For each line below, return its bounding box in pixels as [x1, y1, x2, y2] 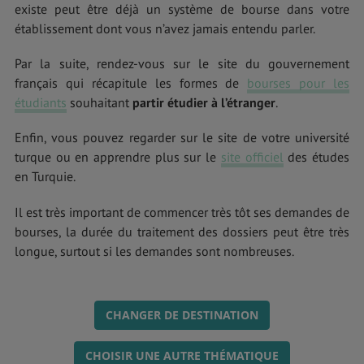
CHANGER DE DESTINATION [106, 306, 258, 323]
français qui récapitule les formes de [15, 75, 248, 92]
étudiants [15, 94, 67, 111]
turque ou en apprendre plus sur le [15, 149, 221, 166]
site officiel [220, 149, 284, 166]
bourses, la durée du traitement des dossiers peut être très [15, 223, 349, 240]
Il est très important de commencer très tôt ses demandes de [15, 203, 349, 220]
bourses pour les [247, 75, 349, 92]
